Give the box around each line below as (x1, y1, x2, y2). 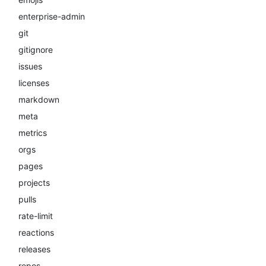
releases (18, 244, 50, 254)
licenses (18, 78, 49, 88)
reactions (18, 227, 54, 237)
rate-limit (18, 211, 53, 221)
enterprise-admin (18, 11, 85, 21)
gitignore (18, 45, 53, 55)
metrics (18, 128, 47, 138)
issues (18, 61, 42, 71)
